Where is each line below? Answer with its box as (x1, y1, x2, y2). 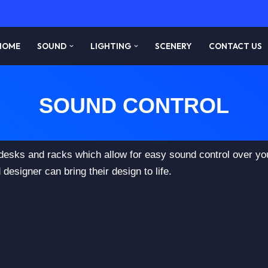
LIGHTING (90, 41, 132, 51)
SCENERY (155, 41, 192, 51)
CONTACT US (209, 41, 262, 51)
